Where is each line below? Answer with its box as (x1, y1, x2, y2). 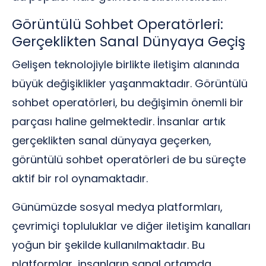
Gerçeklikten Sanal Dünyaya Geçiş (12, 32, 245, 51)
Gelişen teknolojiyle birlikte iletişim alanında (12, 57, 239, 72)
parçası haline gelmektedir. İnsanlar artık (12, 114, 226, 129)
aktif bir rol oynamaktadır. (12, 171, 148, 186)
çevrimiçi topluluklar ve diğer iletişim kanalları (12, 218, 251, 233)
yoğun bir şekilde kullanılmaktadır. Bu (12, 237, 205, 252)
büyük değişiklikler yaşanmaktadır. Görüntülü (12, 76, 248, 91)
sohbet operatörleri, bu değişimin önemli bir (12, 95, 243, 110)
